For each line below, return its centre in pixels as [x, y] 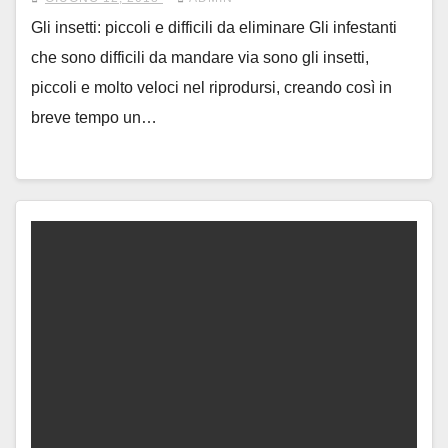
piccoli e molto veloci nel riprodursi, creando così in [211, 88]
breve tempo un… [94, 118]
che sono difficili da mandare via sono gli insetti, [200, 58]
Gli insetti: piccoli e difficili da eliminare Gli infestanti [214, 28]
